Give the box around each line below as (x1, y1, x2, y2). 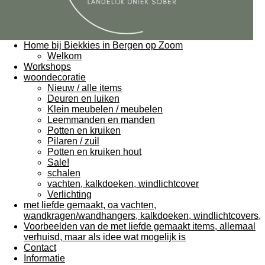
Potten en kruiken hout (47, 146, 141, 157)
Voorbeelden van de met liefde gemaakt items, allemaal (24, 221, 256, 231)
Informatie (24, 253, 65, 263)
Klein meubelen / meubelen (47, 104, 163, 114)
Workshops (24, 61, 71, 72)
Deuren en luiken (47, 93, 119, 104)
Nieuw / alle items (47, 82, 122, 93)
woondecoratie (24, 72, 86, 82)
